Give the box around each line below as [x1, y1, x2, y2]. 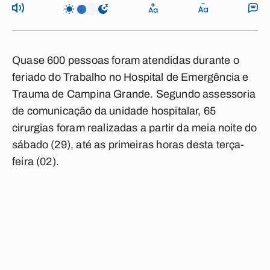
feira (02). [12, 155, 59, 168]
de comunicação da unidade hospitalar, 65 [12, 105, 216, 117]
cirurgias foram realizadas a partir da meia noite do [12, 122, 257, 134]
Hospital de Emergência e [124, 71, 249, 83]
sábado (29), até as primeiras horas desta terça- [12, 139, 245, 151]
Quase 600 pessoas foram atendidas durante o [12, 54, 239, 66]
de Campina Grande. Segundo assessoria [49, 88, 256, 100]
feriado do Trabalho [12, 71, 107, 83]
